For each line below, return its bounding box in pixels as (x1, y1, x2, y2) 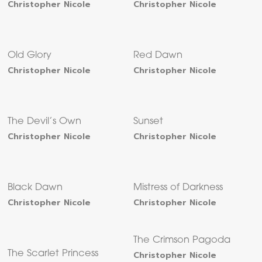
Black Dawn (8, 183, 63, 193)
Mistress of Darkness (133, 183, 223, 193)
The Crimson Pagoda (133, 236, 231, 246)
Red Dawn (133, 51, 183, 61)
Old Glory (8, 51, 52, 61)
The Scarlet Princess (8, 249, 99, 259)
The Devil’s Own (8, 117, 82, 127)
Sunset (133, 117, 164, 127)
